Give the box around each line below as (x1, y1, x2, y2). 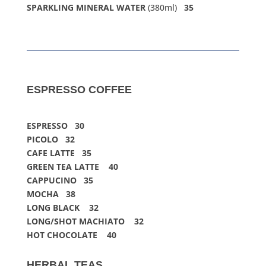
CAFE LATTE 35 (26, 147, 91, 159)
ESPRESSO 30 (26, 120, 84, 132)
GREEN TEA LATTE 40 (26, 161, 118, 173)
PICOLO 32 (26, 134, 75, 145)
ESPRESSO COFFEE (26, 84, 132, 96)
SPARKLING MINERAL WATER (26, 2, 145, 14)
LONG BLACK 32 (26, 202, 99, 214)
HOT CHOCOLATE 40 (26, 229, 116, 241)
